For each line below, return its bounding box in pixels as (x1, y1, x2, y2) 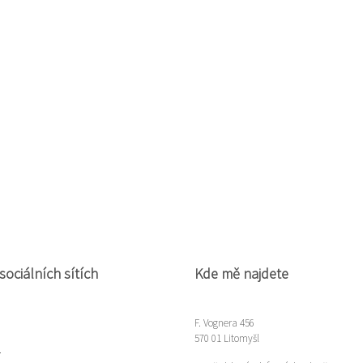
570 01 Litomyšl (194, 331, 259, 345)
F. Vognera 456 (194, 316, 254, 330)
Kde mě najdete (194, 264, 288, 283)
